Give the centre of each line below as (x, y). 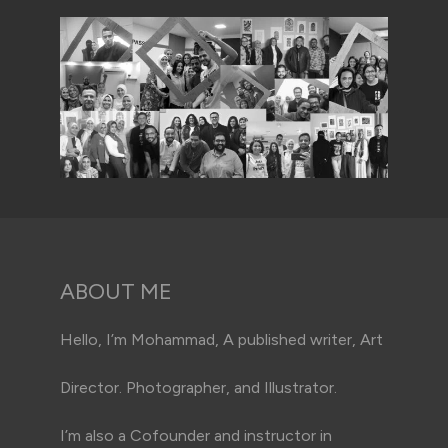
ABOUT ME (116, 291)
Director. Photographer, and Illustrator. (198, 387)
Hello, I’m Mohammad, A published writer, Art (221, 339)
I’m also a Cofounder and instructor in (196, 435)
